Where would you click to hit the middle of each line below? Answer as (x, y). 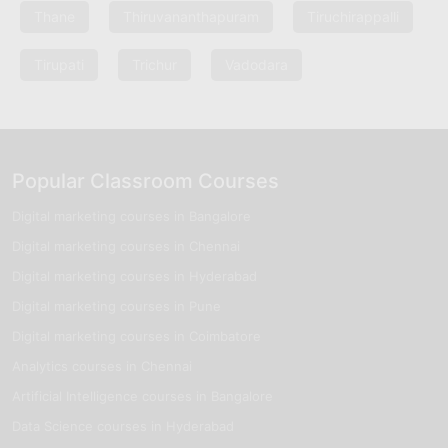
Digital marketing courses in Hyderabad (134, 275)
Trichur (154, 64)
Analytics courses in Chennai (102, 365)
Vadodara (256, 64)
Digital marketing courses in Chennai (126, 245)
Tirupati (59, 64)
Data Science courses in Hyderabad (123, 425)
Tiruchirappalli (353, 16)
